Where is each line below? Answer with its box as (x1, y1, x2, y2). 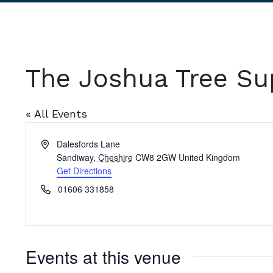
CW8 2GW (135, 151, 176, 163)
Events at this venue (26, 244, 181, 269)
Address (40, 137, 72, 149)
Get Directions (56, 165, 112, 177)
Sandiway (56, 151, 93, 163)
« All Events (26, 107, 87, 120)
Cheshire (97, 151, 133, 163)
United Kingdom (178, 151, 240, 163)
